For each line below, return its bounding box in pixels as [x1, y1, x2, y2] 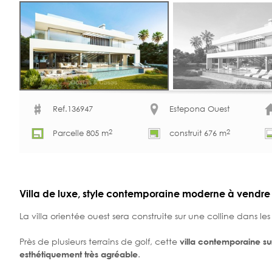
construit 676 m [169, 128, 226, 139]
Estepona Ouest [169, 104, 229, 115]
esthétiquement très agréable [19, 248, 138, 259]
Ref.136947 [53, 104, 93, 115]
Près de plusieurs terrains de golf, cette [19, 235, 180, 247]
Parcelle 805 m [53, 128, 109, 139]
